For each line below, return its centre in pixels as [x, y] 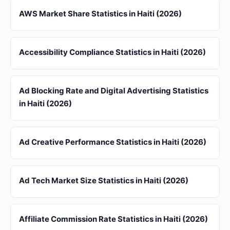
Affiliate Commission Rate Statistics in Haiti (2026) [113, 219]
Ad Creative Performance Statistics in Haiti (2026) [113, 142]
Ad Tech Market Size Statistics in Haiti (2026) [104, 180]
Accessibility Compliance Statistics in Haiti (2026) [112, 52]
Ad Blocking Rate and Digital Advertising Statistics [114, 91]
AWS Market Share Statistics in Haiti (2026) [100, 14]
